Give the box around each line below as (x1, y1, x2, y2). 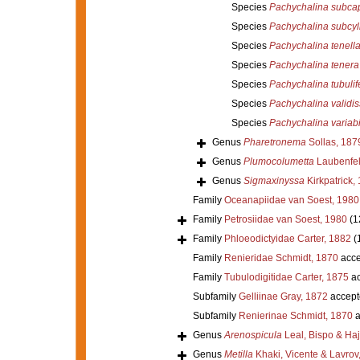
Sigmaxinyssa (243, 174, 305, 186)
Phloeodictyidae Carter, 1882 (223, 232, 351, 244)
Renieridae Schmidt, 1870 (223, 252, 338, 264)
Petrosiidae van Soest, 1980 (223, 213, 347, 225)
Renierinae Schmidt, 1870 (238, 309, 353, 321)
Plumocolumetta (243, 155, 314, 167)
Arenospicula (223, 329, 282, 341)
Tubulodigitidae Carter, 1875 (223, 271, 349, 283)
